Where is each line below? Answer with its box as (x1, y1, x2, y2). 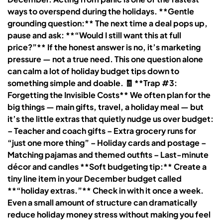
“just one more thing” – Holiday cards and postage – (7, 137, 206, 148)
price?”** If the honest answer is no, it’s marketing (7, 41, 201, 52)
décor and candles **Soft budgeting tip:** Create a (7, 161, 207, 172)
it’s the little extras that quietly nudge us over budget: (7, 113, 214, 124)
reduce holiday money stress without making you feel (7, 209, 211, 220)
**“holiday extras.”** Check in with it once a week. (7, 185, 204, 196)
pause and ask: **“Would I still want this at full (7, 29, 181, 40)
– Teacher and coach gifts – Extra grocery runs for (7, 125, 196, 136)
